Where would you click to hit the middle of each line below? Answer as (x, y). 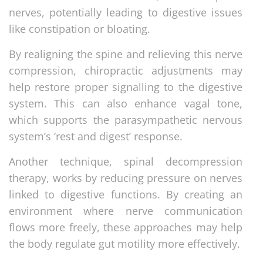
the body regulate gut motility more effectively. (124, 243)
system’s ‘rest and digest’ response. (96, 136)
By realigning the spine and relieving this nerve (126, 54)
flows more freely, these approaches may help (126, 227)
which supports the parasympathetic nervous (126, 119)
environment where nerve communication (126, 210)
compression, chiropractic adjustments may (126, 70)
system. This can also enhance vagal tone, (126, 103)
